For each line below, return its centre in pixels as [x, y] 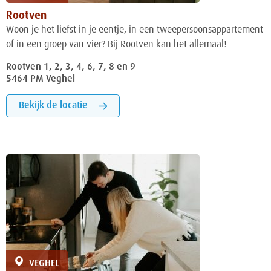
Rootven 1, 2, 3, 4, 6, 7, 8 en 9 [71, 67]
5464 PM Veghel [41, 80]
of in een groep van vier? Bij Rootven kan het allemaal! [116, 45]
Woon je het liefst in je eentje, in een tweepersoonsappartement [135, 31]
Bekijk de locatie [53, 106]
